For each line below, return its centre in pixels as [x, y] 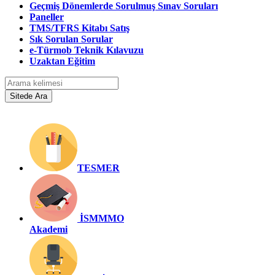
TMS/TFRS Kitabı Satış [79, 28]
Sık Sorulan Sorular [71, 39]
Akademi [48, 229]
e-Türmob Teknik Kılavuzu [87, 50]
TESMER [99, 168]
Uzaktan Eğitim [62, 61]
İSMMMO [102, 218]
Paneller [47, 17]
